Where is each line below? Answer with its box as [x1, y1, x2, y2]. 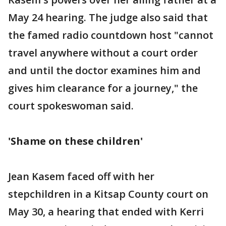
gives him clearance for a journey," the [8, 81, 198, 95]
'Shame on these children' [8, 134, 143, 148]
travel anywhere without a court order [8, 45, 198, 60]
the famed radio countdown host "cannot [8, 28, 213, 42]
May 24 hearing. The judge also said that [8, 10, 208, 24]
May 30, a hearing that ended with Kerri [8, 204, 204, 218]
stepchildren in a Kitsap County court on [8, 187, 208, 201]
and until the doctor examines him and [8, 63, 201, 77]
